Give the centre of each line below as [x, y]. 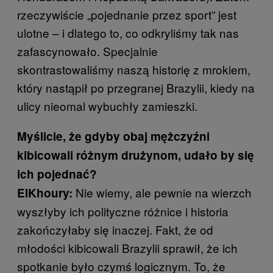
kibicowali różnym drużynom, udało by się [136, 155]
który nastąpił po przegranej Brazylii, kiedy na [136, 88]
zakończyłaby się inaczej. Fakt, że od [115, 230]
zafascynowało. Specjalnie [87, 51]
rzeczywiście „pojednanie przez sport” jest [127, 15]
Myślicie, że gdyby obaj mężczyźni [113, 136]
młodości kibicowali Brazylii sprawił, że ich [127, 248]
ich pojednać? [57, 174]
